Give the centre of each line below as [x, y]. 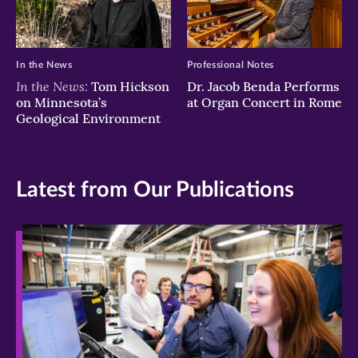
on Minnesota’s [62, 103]
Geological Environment [88, 119]
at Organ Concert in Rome [265, 103]
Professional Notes [231, 65]
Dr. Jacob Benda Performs [263, 87]
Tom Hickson [129, 87]
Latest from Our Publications [155, 190]
